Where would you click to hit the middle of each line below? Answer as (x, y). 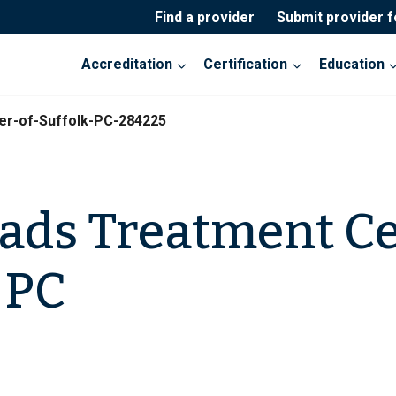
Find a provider (204, 17)
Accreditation (127, 65)
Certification (246, 65)
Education (351, 65)
